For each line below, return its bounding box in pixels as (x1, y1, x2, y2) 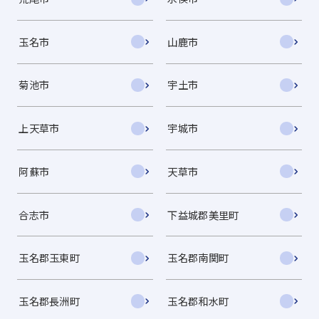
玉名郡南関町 (167, 250, 229, 266)
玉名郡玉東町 (19, 250, 80, 266)
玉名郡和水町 (167, 293, 229, 308)
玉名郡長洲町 (19, 293, 80, 308)
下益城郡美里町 (167, 206, 239, 222)
